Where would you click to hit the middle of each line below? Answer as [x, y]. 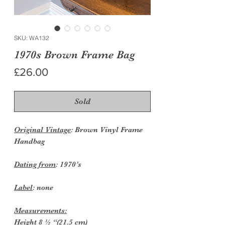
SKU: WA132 [32, 38]
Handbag [29, 141]
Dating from [35, 164]
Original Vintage [42, 129]
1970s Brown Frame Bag [75, 54]
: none [43, 187]
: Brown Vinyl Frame [107, 129]
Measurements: [40, 210]
